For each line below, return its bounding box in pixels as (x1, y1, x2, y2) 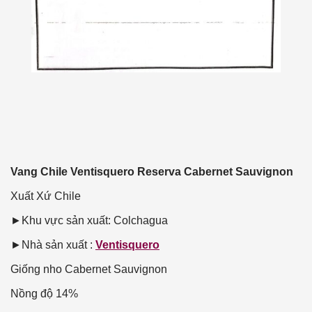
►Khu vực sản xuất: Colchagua (10, 214, 168, 227)
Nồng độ (10, 288, 53, 300)
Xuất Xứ (10, 190, 52, 203)
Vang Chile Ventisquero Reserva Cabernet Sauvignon (10, 166, 293, 178)
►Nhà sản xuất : (10, 239, 95, 251)
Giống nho (10, 263, 62, 276)
